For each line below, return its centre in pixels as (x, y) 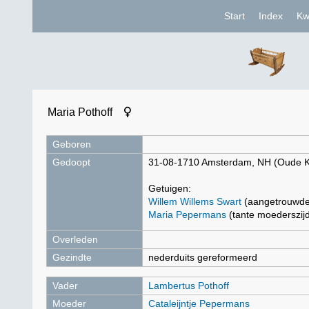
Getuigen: (170, 188)
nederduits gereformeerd (203, 257)
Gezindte (72, 257)
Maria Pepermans (187, 215)
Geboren (72, 144)
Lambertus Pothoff (189, 286)
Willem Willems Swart (195, 201)
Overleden (75, 239)
